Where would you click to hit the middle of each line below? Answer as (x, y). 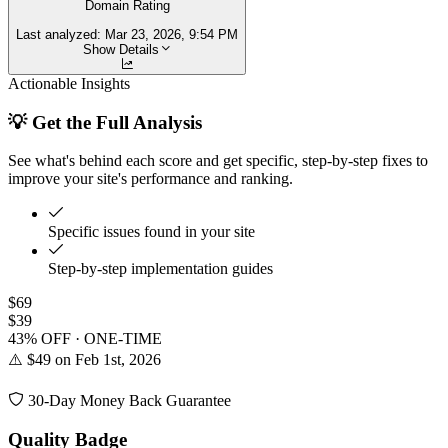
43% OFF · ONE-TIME (85, 339)
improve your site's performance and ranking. (150, 179)
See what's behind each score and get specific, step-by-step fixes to (218, 161)
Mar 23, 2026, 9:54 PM (171, 34)
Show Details (120, 49)
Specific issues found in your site (151, 232)
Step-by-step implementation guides (160, 269)
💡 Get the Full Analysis (105, 122)
